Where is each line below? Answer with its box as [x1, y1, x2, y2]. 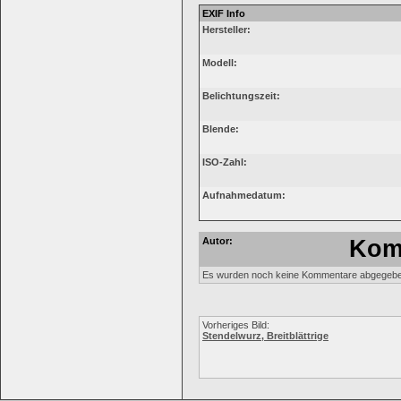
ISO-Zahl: [202, 157, 247, 167]
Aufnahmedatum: [202, 190, 286, 200]
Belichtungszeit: [202, 90, 280, 101]
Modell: [202, 57, 237, 68]
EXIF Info [202, 8, 245, 19]
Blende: [202, 124, 239, 134]
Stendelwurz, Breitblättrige [202, 330, 328, 341]
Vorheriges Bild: [202, 320, 269, 330]
